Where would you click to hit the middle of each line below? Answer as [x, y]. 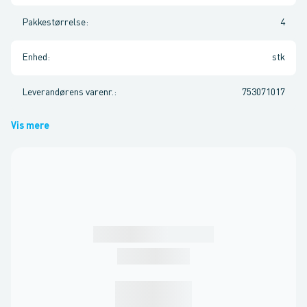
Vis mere [30, 126]
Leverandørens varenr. [68, 93]
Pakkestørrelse [54, 23]
